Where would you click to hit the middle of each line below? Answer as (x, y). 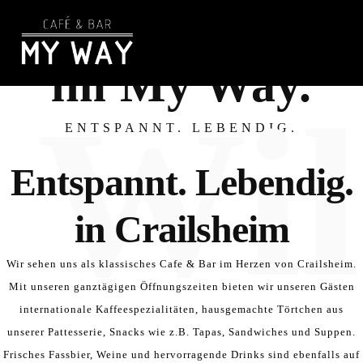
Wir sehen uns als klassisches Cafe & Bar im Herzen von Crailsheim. (181, 264)
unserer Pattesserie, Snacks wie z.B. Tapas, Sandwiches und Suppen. (181, 332)
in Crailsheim (181, 229)
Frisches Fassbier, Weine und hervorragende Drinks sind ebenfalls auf (181, 354)
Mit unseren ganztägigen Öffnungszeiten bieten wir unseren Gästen (181, 286)
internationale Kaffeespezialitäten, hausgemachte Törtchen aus (181, 309)
